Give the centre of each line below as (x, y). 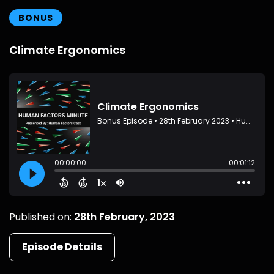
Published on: (42, 217)
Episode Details (62, 247)
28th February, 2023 (124, 217)
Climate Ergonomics (67, 50)
